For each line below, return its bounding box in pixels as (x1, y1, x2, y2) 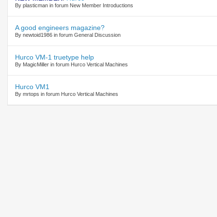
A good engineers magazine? (15, 23, 105, 31)
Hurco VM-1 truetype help (15, 53, 94, 61)
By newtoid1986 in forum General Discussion (15, 31, 121, 38)
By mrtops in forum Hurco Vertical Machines (15, 91, 118, 97)
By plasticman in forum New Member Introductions (15, 2, 133, 8)
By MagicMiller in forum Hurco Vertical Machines (15, 61, 128, 67)
